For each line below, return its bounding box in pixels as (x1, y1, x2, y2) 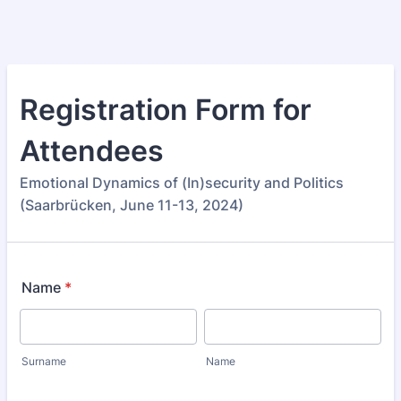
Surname (21, 354, 66, 368)
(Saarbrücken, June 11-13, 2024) (20, 196, 243, 214)
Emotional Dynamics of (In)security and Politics (20, 174, 344, 192)
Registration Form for (20, 92, 311, 127)
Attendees (20, 133, 164, 168)
